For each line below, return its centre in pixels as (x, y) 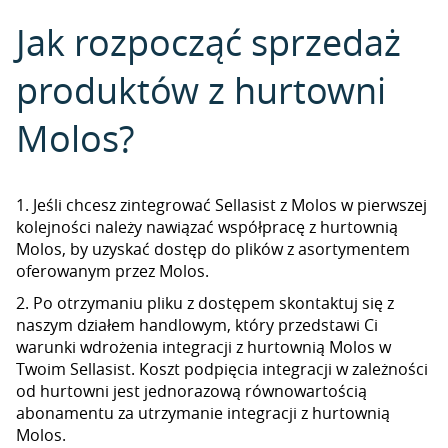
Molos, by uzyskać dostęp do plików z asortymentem (213, 249)
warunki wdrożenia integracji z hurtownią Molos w (203, 347)
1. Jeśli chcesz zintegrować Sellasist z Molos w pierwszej (221, 205)
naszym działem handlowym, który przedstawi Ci (197, 325)
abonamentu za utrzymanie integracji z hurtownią (203, 413)
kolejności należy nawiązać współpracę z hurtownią (207, 227)
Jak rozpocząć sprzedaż (208, 42)
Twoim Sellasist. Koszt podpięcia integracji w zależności (222, 369)
